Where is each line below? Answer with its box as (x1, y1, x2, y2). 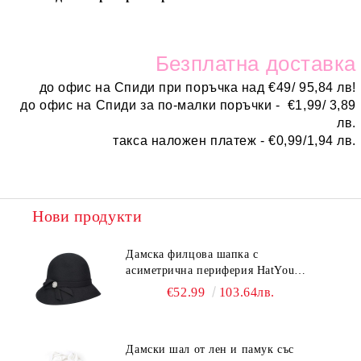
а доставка (247, 52, 356, 77)
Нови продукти (32, 207, 143, 226)
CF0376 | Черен (126, 280, 207, 293)
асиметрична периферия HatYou (126, 264, 295, 277)
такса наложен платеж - (113, 134, 269, 148)
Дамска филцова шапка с (126, 248, 259, 261)
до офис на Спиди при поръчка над (39, 81, 269, 95)
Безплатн (155, 52, 248, 77)
